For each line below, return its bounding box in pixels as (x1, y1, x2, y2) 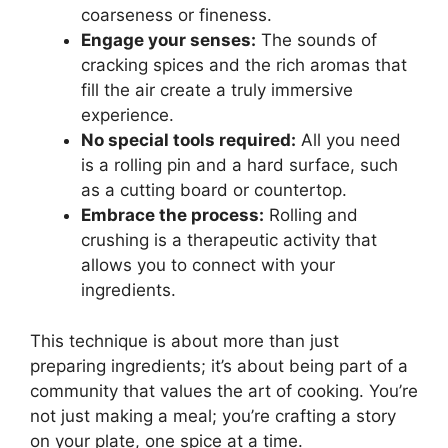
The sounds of (256, 30, 377, 51)
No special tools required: (81, 130, 296, 151)
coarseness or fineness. (81, 5, 272, 26)
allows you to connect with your (81, 255, 335, 276)
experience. (81, 105, 174, 126)
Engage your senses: (81, 30, 256, 51)
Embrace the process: (81, 205, 264, 226)
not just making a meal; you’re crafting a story (30, 405, 396, 426)
